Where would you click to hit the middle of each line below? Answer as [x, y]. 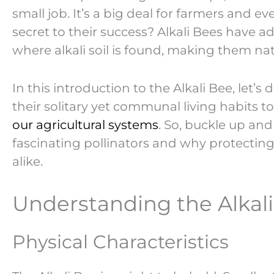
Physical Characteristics [120, 242]
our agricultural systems [85, 124]
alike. [28, 161]
